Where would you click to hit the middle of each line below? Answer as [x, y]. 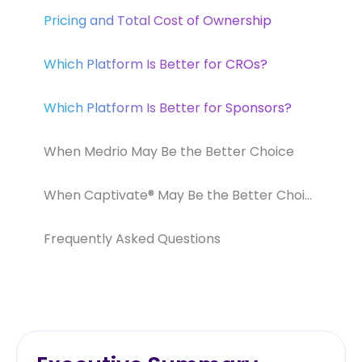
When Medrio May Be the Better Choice [169, 151]
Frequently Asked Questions [132, 238]
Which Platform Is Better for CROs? [156, 64]
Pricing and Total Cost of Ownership [158, 20]
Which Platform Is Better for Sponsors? [168, 107]
